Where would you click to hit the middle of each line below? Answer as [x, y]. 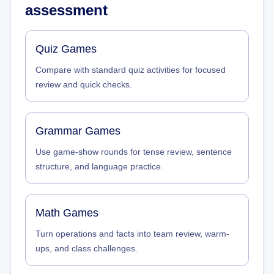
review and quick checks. [84, 84]
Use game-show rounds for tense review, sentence [134, 152]
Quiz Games [66, 49]
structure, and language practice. [99, 166]
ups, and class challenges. [87, 248]
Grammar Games [78, 131]
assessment [66, 10]
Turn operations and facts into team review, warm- [132, 234]
